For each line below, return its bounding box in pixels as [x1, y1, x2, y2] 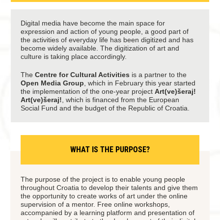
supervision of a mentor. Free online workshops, [21, 200, 170, 208]
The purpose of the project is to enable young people [21, 175, 186, 183]
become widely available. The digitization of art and [21, 44, 180, 52]
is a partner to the [130, 71, 187, 79]
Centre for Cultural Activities [35, 71, 130, 79]
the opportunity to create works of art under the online [21, 192, 188, 200]
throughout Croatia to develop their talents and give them [21, 184, 198, 192]
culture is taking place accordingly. [21, 53, 127, 60]
